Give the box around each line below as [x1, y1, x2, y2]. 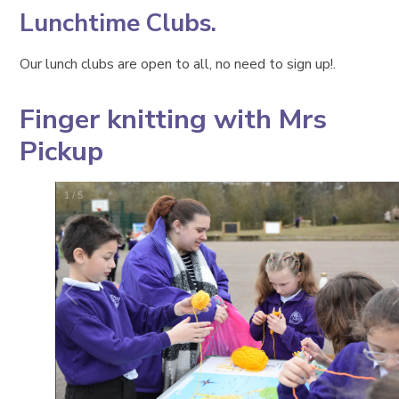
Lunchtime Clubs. [20, 6, 217, 41]
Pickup [20, 132, 104, 170]
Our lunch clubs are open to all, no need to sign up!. [20, 54, 337, 75]
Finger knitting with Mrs [20, 100, 328, 138]
